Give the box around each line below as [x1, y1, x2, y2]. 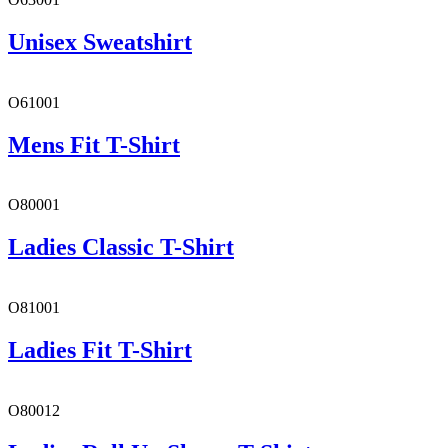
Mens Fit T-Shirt [8, 131, 180, 158]
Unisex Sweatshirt [8, 28, 192, 55]
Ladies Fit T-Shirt [8, 337, 192, 364]
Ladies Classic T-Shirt [8, 234, 234, 261]
